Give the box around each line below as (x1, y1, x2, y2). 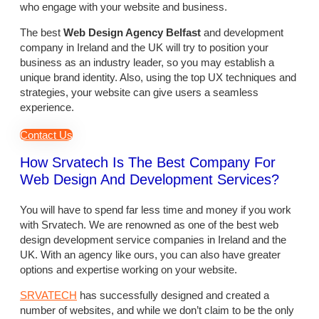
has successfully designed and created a (77, 288, 269, 301)
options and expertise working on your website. (20, 263, 237, 276)
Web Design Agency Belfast (63, 26, 201, 39)
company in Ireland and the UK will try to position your (20, 41, 268, 54)
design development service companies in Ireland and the (20, 233, 286, 246)
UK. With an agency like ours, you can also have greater (20, 248, 281, 261)
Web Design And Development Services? (20, 171, 279, 187)
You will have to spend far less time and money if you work (20, 203, 291, 216)
